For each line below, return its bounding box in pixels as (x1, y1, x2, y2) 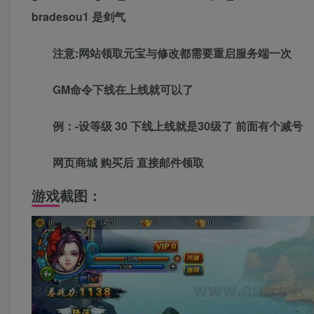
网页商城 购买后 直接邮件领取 (53, 154, 204, 171)
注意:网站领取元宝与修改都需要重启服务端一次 (53, 45, 292, 62)
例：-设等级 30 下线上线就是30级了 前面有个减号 (53, 118, 303, 135)
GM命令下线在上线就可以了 (53, 81, 193, 98)
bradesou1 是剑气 (32, 8, 125, 25)
